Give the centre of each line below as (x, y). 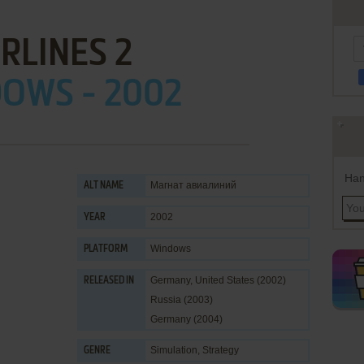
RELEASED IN (109, 281)
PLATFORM (106, 249)
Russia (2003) (182, 300)
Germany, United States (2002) (218, 280)
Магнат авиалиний (193, 185)
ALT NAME (104, 186)
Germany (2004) (186, 319)
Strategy (221, 350)
